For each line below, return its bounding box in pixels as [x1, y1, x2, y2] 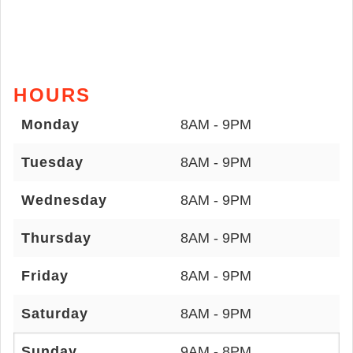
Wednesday [21, 192, 107, 208]
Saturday [21, 306, 88, 321]
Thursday [21, 230, 91, 246]
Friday [21, 268, 69, 284]
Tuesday [21, 154, 84, 170]
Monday [21, 117, 80, 132]
